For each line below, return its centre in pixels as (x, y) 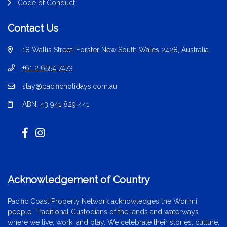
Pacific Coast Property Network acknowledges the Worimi (102, 201)
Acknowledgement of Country (79, 180)
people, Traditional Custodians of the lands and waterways (103, 212)
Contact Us (33, 29)
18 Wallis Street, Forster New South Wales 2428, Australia (116, 50)
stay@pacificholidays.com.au (70, 86)
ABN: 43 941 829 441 (56, 105)
